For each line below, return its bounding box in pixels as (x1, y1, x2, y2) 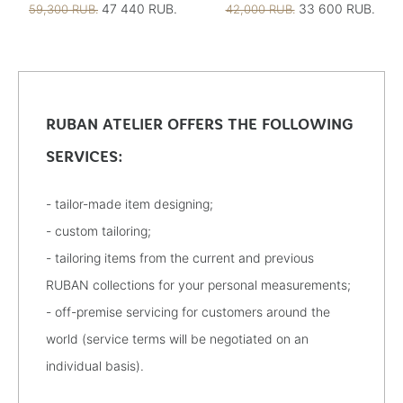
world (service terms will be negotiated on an (46, 330, 309, 346)
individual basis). (46, 357, 144, 373)
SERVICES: (46, 146, 123, 166)
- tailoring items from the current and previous (46, 249, 314, 265)
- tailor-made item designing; (46, 195, 217, 211)
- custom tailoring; (46, 222, 155, 238)
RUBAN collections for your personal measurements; (46, 276, 354, 292)
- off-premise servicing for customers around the (46, 303, 330, 319)
